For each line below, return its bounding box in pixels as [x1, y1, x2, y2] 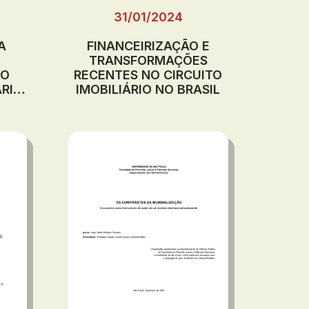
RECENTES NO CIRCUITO [74, 67, 223, 82]
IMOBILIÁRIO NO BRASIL [76, 81, 221, 97]
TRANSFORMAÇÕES [88, 52, 208, 68]
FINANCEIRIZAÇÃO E [86, 38, 210, 53]
